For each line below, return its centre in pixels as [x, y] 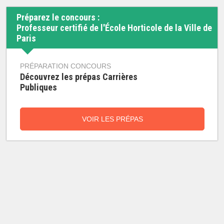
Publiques [39, 87]
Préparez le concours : [58, 17]
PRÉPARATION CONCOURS [66, 66]
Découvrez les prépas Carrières [79, 77]
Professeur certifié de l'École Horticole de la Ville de [114, 28]
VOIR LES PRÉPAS [112, 119]
